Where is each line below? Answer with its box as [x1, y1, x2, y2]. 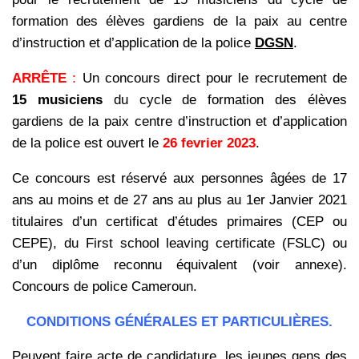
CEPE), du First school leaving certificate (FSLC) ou [12, 235, 347, 251]
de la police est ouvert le [12, 135, 163, 151]
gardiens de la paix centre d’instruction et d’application [12, 113, 347, 129]
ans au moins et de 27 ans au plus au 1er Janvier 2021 [12, 192, 347, 208]
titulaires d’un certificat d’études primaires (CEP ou [12, 213, 347, 229]
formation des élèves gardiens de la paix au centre [12, 13, 347, 29]
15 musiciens [12, 91, 103, 107]
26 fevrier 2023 [163, 135, 256, 151]
